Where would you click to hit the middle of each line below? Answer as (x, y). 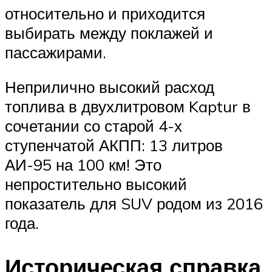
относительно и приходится (105, 13)
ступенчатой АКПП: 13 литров (114, 145)
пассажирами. (56, 52)
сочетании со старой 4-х (93, 126)
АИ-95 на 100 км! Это (83, 165)
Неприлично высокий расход (110, 87)
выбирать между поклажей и (109, 32)
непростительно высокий (96, 184)
